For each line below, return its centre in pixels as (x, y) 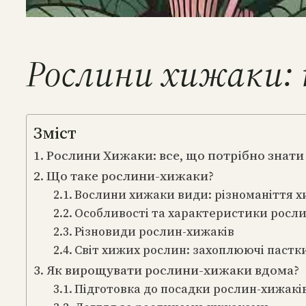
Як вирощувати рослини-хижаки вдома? (172, 270)
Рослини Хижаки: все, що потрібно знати (175, 155)
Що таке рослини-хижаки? (130, 176)
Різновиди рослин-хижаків (154, 232)
